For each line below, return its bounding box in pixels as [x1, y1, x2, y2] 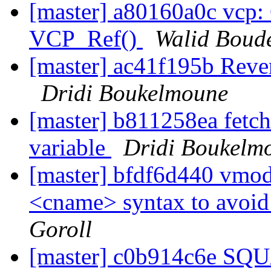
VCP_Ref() [29, 25, 143, 52]
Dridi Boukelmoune [41, 80, 228, 106]
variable [29, 134, 111, 161]
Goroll [29, 216, 92, 243]
